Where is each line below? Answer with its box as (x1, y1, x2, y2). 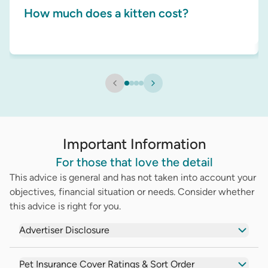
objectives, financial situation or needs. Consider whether (10, 185, 254, 197)
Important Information (62, 135, 206, 153)
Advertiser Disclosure (19, 224, 109, 236)
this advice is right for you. (10, 200, 121, 212)
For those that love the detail (55, 154, 213, 169)
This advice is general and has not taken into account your (10, 171, 256, 183)
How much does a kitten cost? (24, 6, 188, 21)
